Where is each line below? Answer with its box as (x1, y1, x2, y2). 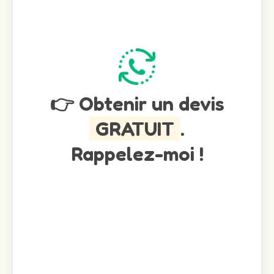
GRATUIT (95, 116, 174, 141)
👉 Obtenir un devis (50, 91, 224, 116)
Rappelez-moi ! (70, 141, 204, 166)
